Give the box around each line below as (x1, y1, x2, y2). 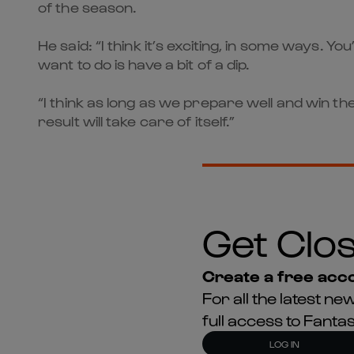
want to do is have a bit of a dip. (38, 55, 250, 72)
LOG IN (269, 337, 299, 349)
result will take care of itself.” (38, 111, 235, 129)
